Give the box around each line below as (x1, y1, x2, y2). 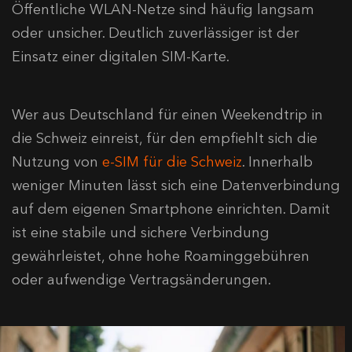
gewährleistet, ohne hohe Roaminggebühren (12, 247, 310, 265)
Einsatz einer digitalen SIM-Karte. (12, 47, 229, 65)
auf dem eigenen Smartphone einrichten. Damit (12, 200, 330, 218)
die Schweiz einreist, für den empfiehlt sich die (12, 129, 317, 147)
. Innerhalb (242, 152, 313, 170)
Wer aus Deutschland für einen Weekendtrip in (12, 105, 323, 123)
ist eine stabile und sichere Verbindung (12, 223, 269, 241)
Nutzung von (12, 152, 102, 170)
